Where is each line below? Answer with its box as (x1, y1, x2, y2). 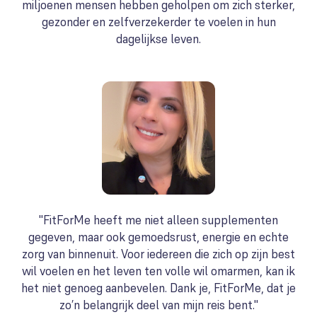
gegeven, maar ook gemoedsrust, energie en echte (28, 229, 289, 245)
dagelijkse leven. (116, 31, 201, 47)
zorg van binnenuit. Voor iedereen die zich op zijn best (22, 246, 295, 262)
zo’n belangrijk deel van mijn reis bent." (59, 297, 258, 313)
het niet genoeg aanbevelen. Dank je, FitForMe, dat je (21, 280, 296, 296)
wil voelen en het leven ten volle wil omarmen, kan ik (22, 263, 295, 279)
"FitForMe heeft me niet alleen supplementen (39, 212, 278, 228)
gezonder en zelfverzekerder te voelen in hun (41, 14, 276, 30)
